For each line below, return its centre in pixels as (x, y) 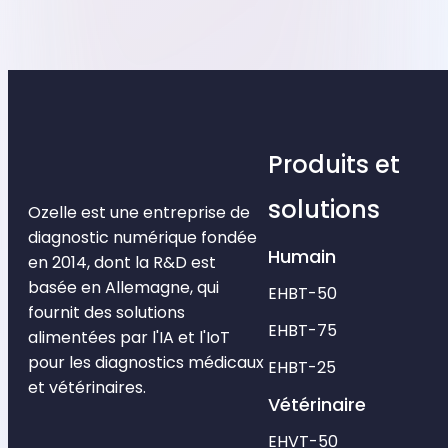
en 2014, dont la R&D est (122, 263)
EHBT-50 (302, 294)
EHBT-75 (302, 331)
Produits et (334, 165)
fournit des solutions (106, 313)
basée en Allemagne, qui (123, 288)
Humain (302, 257)
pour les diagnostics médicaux (146, 363)
